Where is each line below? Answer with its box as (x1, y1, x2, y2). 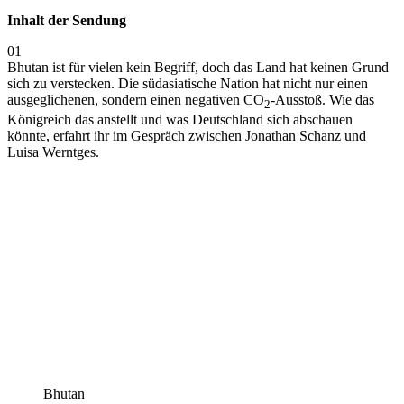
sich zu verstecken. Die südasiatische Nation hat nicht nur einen (7, 76, 368, 92)
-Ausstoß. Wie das (271, 92, 374, 108)
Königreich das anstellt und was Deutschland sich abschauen (7, 112, 353, 128)
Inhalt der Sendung (7, 13, 126, 29)
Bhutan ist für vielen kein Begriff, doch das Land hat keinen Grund (7, 60, 389, 76)
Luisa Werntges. (7, 144, 99, 161)
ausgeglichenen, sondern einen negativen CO (7, 92, 264, 108)
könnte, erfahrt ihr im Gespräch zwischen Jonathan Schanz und (7, 128, 366, 144)
